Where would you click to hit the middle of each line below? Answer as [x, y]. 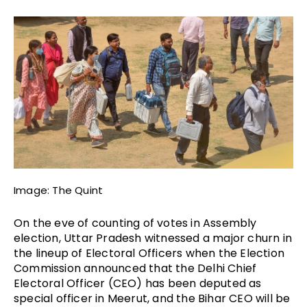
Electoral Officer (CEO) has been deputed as [138, 284]
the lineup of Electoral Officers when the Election [149, 254]
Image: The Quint [59, 191]
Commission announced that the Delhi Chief [135, 269]
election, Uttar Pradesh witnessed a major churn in [153, 238]
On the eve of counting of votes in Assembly [135, 223]
